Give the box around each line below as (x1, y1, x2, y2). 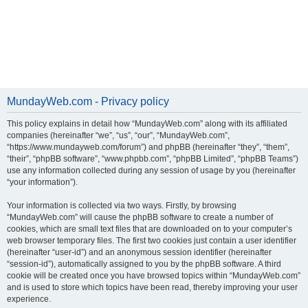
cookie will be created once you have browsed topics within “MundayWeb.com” (7, 271, 300, 280)
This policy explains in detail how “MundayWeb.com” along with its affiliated (7, 119, 287, 129)
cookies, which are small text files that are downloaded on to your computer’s (7, 224, 292, 234)
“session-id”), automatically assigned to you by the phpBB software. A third (7, 259, 281, 269)
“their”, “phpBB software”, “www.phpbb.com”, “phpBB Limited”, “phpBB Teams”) (7, 154, 298, 164)
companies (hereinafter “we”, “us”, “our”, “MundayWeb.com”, (7, 131, 230, 140)
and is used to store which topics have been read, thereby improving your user (7, 283, 298, 292)
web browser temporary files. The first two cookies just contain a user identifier (7, 236, 296, 245)
